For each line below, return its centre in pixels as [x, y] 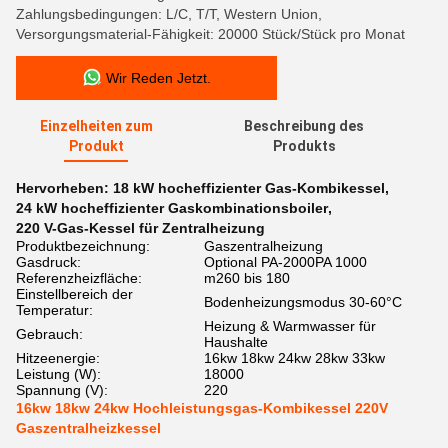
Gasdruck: [48, 262]
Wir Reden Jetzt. [158, 78]
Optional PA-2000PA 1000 [285, 262]
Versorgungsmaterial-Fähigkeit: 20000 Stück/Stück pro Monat [210, 34]
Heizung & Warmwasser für [290, 326]
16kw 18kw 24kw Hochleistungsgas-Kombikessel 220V [202, 408]
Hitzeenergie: [58, 358]
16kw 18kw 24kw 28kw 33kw [294, 358]
